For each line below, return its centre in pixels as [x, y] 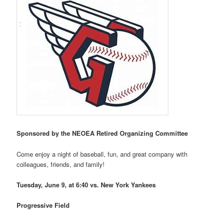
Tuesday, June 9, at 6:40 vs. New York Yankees [86, 184]
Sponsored [34, 133]
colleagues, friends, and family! [61, 164]
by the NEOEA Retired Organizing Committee [120, 133]
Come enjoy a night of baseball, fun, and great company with [102, 154]
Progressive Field [43, 205]
